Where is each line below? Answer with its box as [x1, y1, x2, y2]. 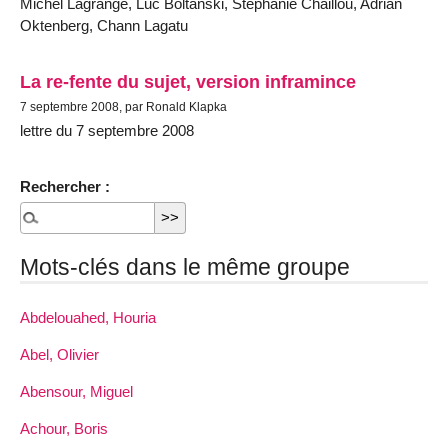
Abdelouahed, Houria [20, 308, 156, 326]
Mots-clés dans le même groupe [20, 254, 350, 281]
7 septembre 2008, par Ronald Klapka [20, 99, 227, 114]
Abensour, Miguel [20, 382, 133, 400]
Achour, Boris [20, 420, 108, 438]
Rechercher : [20, 177, 110, 195]
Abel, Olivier [20, 345, 99, 363]
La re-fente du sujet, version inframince [20, 70, 356, 92]
